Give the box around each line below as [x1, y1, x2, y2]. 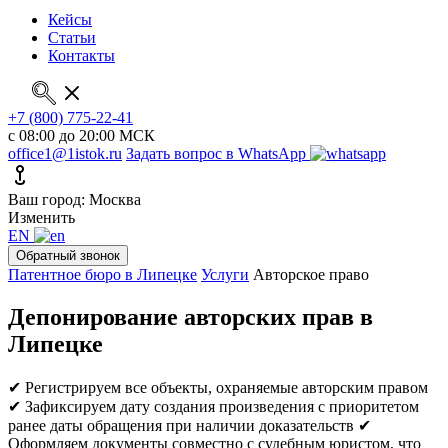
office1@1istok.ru [8, 145, 122, 162]
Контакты [48, 47, 115, 64]
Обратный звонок [16, 248, 120, 263]
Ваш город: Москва [8, 191, 141, 208]
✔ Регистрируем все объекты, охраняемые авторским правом [8, 378, 428, 396]
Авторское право [253, 266, 369, 283]
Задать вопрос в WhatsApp [126, 145, 306, 162]
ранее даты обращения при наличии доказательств [8, 416, 354, 434]
